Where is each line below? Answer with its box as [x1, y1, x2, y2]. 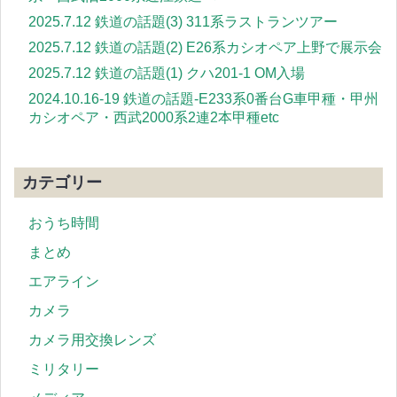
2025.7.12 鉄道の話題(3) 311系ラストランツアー [28, 14, 338, 30]
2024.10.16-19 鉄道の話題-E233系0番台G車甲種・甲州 [28, 91, 378, 107]
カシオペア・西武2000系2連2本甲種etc [28, 110, 279, 126]
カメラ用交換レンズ [28, 332, 156, 348]
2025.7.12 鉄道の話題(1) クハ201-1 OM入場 [28, 66, 305, 82]
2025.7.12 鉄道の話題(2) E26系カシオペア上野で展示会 [28, 40, 382, 56]
